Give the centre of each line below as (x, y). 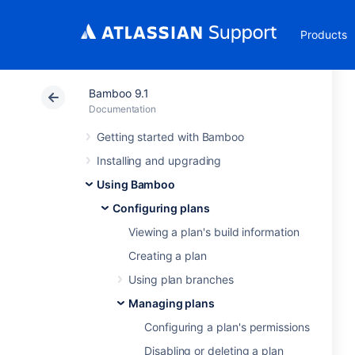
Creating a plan (168, 256)
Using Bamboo (136, 184)
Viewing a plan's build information (214, 232)
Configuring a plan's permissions (227, 327)
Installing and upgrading (159, 160)
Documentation (123, 109)
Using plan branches (181, 279)
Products (324, 34)
